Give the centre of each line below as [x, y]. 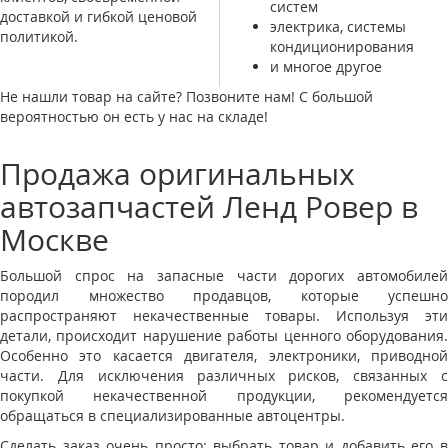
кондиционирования [341, 46]
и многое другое [325, 66]
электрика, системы [337, 26]
